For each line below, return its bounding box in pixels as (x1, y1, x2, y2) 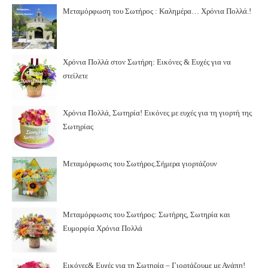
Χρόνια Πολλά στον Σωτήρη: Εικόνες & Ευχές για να (63, 57, 231, 66)
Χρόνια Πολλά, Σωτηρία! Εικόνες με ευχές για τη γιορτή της (63, 108, 252, 117)
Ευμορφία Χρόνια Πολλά (63, 223, 142, 233)
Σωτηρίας (63, 121, 93, 131)
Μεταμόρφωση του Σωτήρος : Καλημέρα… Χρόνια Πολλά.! (63, 6, 251, 16)
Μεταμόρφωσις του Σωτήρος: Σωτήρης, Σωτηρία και (63, 209, 230, 219)
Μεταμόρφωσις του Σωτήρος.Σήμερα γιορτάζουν (63, 159, 217, 168)
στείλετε (63, 71, 88, 80)
